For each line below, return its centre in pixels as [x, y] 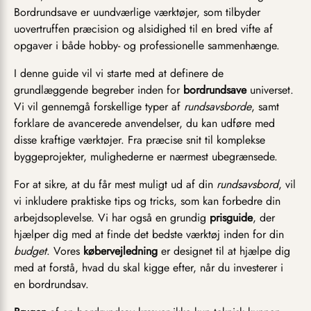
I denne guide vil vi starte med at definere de [119, 73]
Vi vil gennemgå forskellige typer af [99, 106]
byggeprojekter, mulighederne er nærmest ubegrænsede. [146, 156]
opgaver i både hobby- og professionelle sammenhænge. [147, 45]
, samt [265, 106]
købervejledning [120, 251]
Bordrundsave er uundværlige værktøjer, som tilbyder [137, 12]
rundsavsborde [218, 106]
